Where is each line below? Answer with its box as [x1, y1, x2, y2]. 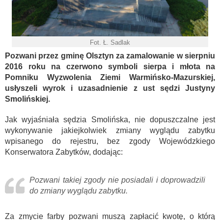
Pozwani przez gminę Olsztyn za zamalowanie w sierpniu [5, 51, 215, 60]
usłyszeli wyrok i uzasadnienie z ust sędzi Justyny [5, 83, 215, 92]
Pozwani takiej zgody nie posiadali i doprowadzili [29, 175, 205, 184]
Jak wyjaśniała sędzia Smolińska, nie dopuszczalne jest [5, 115, 215, 124]
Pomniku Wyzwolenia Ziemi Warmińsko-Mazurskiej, [5, 73, 215, 82]
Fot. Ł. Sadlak [90, 38, 130, 46]
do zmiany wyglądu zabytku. [29, 186, 128, 195]
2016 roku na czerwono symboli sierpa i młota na [5, 62, 215, 71]
